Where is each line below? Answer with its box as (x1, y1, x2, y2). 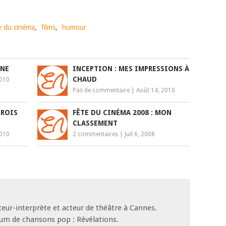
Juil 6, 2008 (125, 131, 155, 138)
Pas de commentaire (73, 87, 130, 94)
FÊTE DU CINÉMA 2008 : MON (73, 108, 172, 117)
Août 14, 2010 (136, 87, 176, 94)
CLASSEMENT (73, 119, 118, 127)
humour (62, 23, 86, 31)
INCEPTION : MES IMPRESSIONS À (73, 65, 190, 73)
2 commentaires (73, 131, 119, 138)
